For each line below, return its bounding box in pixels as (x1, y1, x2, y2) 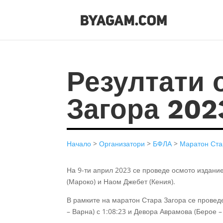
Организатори (99, 139, 145, 149)
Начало (67, 139, 92, 149)
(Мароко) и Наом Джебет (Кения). (67, 176, 176, 186)
